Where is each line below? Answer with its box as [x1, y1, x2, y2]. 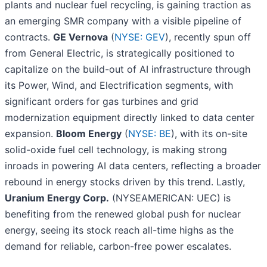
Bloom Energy [56, 128, 122, 140]
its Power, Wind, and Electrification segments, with [5, 79, 233, 92]
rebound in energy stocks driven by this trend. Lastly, [5, 176, 245, 188]
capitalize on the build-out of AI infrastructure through [5, 63, 250, 76]
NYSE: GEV [114, 31, 165, 44]
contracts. [5, 31, 53, 44]
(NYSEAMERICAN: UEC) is [109, 192, 231, 204]
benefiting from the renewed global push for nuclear [5, 208, 241, 221]
